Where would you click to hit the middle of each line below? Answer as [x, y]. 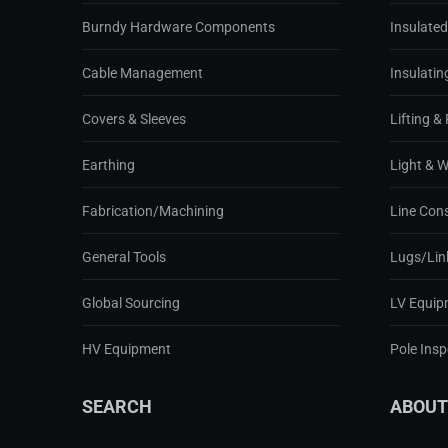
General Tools [124, 257]
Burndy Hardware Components [178, 27]
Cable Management [142, 73]
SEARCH [117, 407]
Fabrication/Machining [153, 211]
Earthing [108, 165]
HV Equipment [126, 349]
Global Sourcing [131, 303]
